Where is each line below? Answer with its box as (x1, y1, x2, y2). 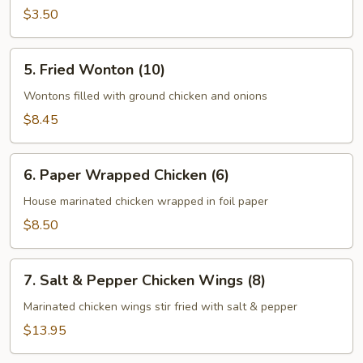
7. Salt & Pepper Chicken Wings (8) (23, 270, 266, 290)
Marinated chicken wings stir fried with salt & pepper (23, 298, 297, 314)
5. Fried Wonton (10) (23, 59, 165, 79)
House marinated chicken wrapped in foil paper (23, 193, 268, 209)
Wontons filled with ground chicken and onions (23, 88, 267, 104)
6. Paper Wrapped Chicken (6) (23, 164, 229, 185)
